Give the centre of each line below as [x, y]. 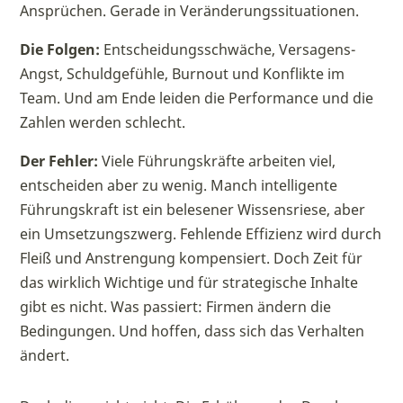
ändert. [45, 355]
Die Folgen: [60, 49]
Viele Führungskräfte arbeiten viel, [217, 161]
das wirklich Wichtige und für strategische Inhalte [189, 282]
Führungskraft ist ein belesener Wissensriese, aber [193, 210]
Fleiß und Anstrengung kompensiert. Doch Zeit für [192, 258]
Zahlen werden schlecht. [103, 122]
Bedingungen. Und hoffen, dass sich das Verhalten [193, 331]
